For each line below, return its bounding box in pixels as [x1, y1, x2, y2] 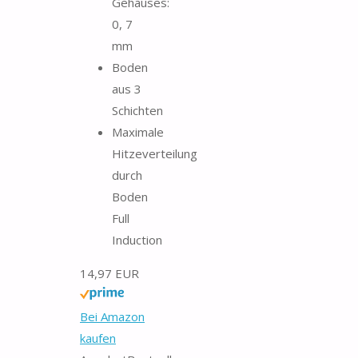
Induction [112, 231, 162, 248]
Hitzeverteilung [112, 145, 197, 161]
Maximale [112, 123, 164, 140]
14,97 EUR [80, 265, 139, 281]
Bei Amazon [80, 308, 145, 324]
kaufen [80, 329, 116, 346]
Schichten [112, 101, 163, 118]
